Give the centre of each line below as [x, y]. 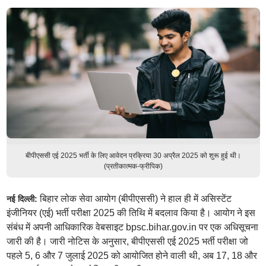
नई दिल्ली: [22, 199]
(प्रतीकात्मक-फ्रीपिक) [133, 166]
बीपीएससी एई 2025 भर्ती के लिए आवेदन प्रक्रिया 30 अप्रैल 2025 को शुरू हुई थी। [133, 156]
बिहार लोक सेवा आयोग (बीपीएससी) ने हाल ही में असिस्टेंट [134, 199]
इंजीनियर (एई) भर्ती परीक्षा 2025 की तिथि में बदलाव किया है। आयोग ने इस [131, 213]
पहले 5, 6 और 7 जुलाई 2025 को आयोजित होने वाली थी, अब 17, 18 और [132, 256]
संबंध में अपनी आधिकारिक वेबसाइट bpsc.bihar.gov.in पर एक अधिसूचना [132, 227]
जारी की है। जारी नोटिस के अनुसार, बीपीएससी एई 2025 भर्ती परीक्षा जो [127, 241]
